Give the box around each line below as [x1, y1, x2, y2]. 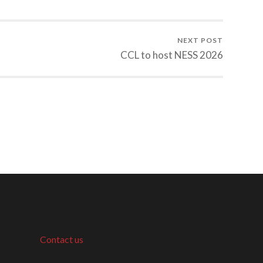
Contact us [40, 234, 83, 245]
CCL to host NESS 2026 [120, 49, 223, 62]
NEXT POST [177, 36, 223, 45]
